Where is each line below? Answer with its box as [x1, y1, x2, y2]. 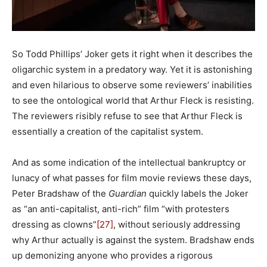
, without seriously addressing [113, 219, 240, 231]
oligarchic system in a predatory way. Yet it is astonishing [12, 64, 252, 76]
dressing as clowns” [12, 219, 97, 231]
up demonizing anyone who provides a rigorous [12, 250, 213, 262]
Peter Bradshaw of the [12, 188, 108, 200]
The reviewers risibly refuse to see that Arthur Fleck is [12, 110, 243, 122]
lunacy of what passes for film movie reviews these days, [12, 172, 252, 184]
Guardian [108, 188, 147, 200]
